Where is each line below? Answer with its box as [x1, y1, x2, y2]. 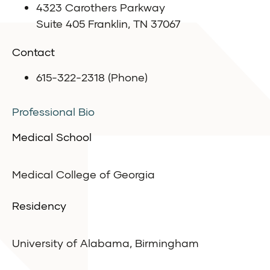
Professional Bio [12, 105, 95, 119]
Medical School [12, 130, 92, 144]
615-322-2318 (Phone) [36, 71, 148, 84]
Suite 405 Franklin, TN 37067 [36, 17, 180, 31]
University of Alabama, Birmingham [12, 236, 199, 250]
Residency [12, 199, 66, 213]
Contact [12, 45, 55, 59]
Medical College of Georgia [12, 168, 155, 181]
